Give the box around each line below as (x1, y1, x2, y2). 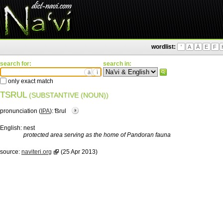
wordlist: (151, 43, 176, 50)
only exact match (6, 78, 53, 85)
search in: (103, 60, 131, 67)
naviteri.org (21, 148, 52, 155)
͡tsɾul (55, 108, 66, 114)
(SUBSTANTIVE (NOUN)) (29, 91, 109, 99)
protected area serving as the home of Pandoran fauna (23, 131, 171, 138)
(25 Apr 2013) (59, 148, 98, 155)
